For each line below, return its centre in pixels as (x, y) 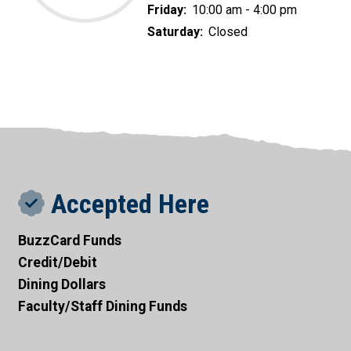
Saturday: (177, 31)
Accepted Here (127, 204)
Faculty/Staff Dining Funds (102, 306)
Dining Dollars (62, 284)
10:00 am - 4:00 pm (244, 9)
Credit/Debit (57, 262)
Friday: (168, 9)
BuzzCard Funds (69, 240)
